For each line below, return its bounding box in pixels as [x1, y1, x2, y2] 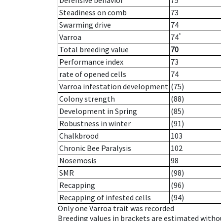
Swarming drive [59, 20, 111, 30]
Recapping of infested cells [59, 192, 151, 203]
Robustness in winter [59, 118, 131, 129]
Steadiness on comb [59, 7, 127, 18]
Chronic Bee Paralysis [59, 143, 131, 153]
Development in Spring [59, 106, 137, 116]
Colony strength [59, 94, 115, 104]
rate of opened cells [59, 69, 126, 79]
